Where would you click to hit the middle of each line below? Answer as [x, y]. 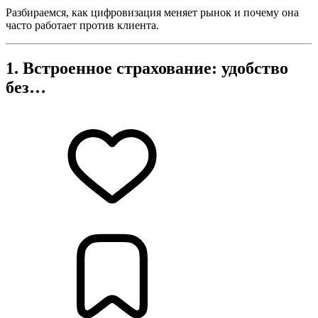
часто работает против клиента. [82, 25]
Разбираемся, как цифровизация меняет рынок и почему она [152, 12]
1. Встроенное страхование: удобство [147, 68]
